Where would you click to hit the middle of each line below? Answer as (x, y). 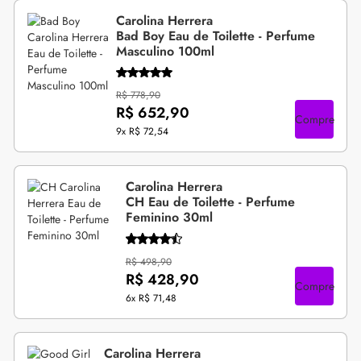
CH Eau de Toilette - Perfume (210, 202)
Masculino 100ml (165, 51)
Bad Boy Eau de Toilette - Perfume (215, 35)
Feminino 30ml (169, 218)
